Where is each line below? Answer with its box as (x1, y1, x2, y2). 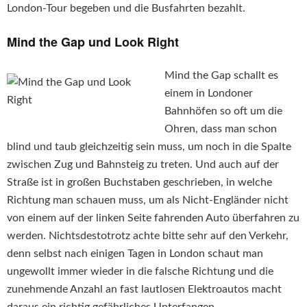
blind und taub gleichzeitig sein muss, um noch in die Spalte (7, 141, 291, 153)
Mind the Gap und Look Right (7, 33, 179, 51)
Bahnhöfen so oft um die (164, 106, 282, 117)
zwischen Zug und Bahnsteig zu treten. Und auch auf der (7, 159, 279, 171)
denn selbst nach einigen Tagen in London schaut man (7, 248, 263, 260)
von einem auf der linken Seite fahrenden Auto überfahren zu (7, 212, 299, 224)
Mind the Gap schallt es (164, 70, 278, 82)
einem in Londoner (164, 88, 253, 99)
